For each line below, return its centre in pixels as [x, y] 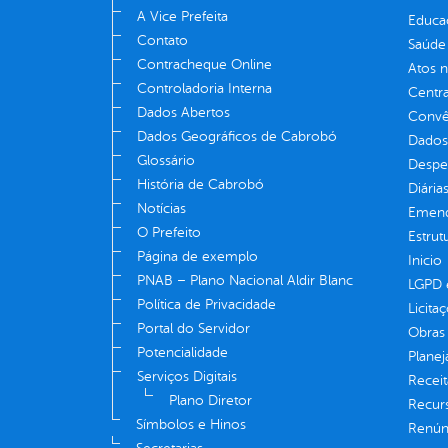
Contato [162, 40]
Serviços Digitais [187, 376]
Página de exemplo [197, 256]
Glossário [166, 160]
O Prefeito [169, 232]
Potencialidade [182, 352]
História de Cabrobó [200, 184]
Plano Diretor [210, 400]
